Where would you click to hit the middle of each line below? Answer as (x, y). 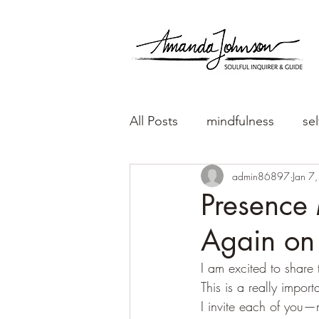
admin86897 (261, 176)
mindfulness (240, 121)
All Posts (154, 121)
